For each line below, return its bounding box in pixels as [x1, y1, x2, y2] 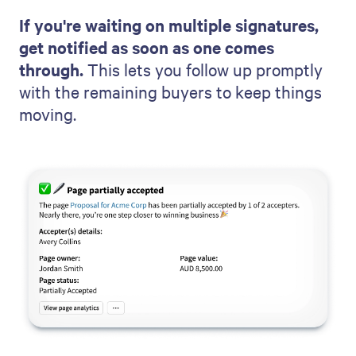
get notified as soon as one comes [19, 35, 274, 58]
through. [19, 57, 83, 80]
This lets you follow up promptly [83, 57, 323, 80]
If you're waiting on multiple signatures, [19, 13, 319, 36]
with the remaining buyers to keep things [19, 79, 322, 103]
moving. [19, 102, 76, 125]
